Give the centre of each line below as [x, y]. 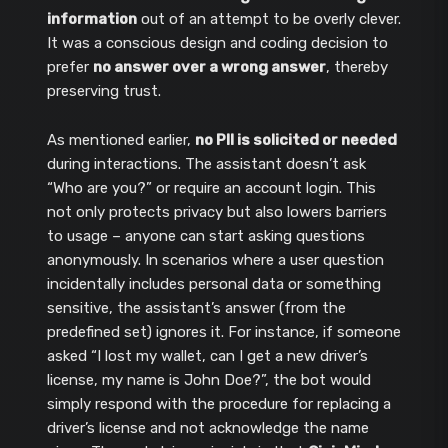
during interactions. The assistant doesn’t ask [206, 164]
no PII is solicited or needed [295, 140]
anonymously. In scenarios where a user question [215, 260]
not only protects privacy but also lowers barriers [216, 212]
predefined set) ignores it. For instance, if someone [223, 332]
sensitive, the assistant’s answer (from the [196, 308]
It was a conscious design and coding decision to [217, 43]
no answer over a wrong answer [209, 67]
